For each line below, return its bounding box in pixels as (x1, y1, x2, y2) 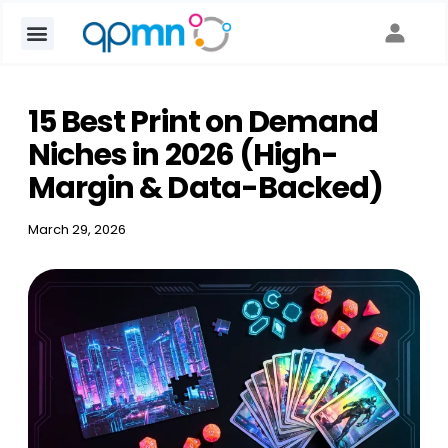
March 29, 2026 (27, 220, 126, 239)
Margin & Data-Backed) (27, 167, 384, 209)
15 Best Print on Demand (27, 101, 379, 143)
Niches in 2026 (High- (27, 134, 339, 176)
